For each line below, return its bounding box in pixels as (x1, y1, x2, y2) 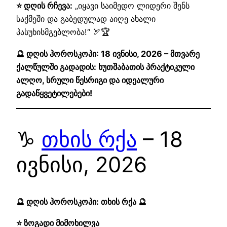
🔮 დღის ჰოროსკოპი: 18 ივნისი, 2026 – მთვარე (16, 48, 200, 59)
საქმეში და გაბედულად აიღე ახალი (16, 14, 156, 24)
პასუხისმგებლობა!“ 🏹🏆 (16, 27, 110, 37)
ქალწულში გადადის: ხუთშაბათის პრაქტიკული (16, 61, 195, 72)
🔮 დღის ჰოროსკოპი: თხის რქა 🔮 (16, 196, 146, 207)
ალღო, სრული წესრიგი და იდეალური (16, 74, 164, 85)
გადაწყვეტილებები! (16, 88, 92, 98)
